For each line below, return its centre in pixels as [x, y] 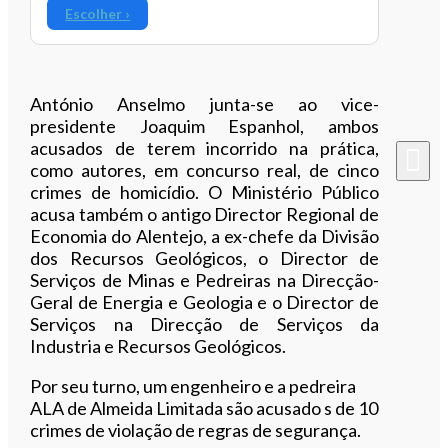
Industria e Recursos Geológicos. [158, 345]
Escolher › [98, 13]
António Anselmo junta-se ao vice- [204, 103]
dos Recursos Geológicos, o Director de [204, 257]
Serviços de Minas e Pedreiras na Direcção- [204, 279]
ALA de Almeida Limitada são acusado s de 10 [204, 407]
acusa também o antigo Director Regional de [204, 213]
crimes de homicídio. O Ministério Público [204, 191]
